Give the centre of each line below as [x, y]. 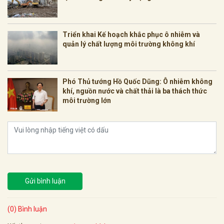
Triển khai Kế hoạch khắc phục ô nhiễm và [131, 34]
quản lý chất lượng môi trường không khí [129, 44]
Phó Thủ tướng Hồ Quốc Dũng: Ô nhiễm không [137, 81]
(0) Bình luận [27, 209]
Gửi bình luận [45, 181]
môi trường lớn [87, 100]
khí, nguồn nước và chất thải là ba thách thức [135, 91]
